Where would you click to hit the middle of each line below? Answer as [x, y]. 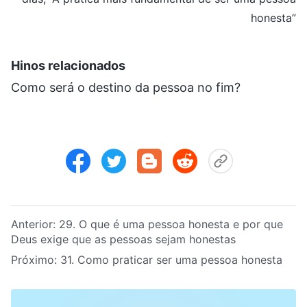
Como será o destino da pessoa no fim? [126, 87]
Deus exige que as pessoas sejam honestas [123, 239]
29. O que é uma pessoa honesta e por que [171, 224]
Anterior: [35, 224]
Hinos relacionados [68, 65]
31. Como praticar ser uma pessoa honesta [171, 259]
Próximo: [36, 259]
